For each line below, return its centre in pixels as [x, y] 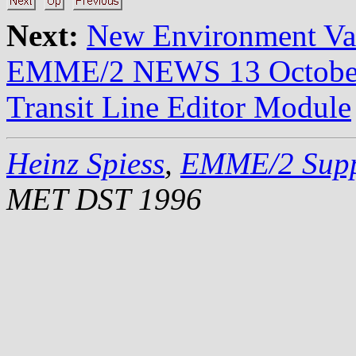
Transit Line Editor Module [179, 106]
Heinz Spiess [85, 163]
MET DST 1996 [104, 199]
